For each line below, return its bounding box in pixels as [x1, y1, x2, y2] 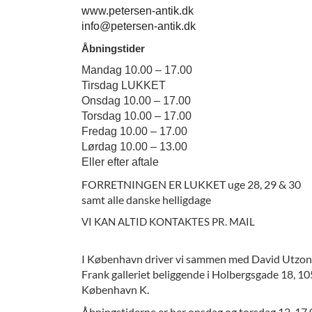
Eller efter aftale [81, 156, 159, 168]
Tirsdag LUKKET [81, 79, 166, 91]
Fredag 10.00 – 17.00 [81, 125, 187, 137]
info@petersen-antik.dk [81, 20, 196, 32]
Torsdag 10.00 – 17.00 [81, 110, 192, 122]
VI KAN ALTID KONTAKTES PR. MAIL [81, 215, 255, 228]
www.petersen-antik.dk [81, 5, 194, 17]
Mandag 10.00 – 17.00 [81, 64, 192, 76]
